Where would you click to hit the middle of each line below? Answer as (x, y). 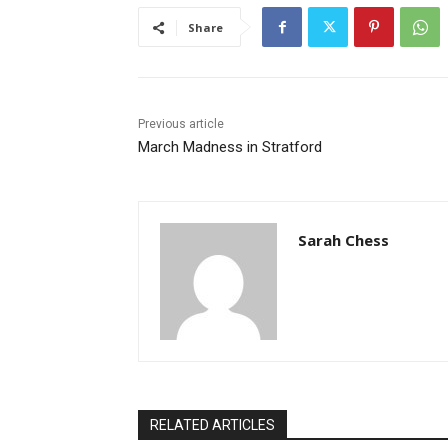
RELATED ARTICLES (212, 424)
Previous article (181, 123)
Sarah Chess (343, 239)
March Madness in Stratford (230, 146)
